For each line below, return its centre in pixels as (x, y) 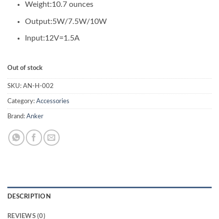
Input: (35, 38)
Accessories (53, 101)
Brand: (17, 116)
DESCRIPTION (29, 196)
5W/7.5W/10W (79, 21)
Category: (22, 101)
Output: (38, 21)
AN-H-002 (38, 86)
